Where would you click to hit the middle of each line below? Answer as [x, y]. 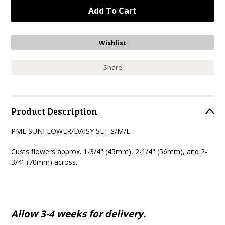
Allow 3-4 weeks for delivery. [79, 214]
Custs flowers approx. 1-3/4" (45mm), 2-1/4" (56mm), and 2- [109, 151]
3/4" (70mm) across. [44, 162]
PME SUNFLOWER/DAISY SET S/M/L [71, 131]
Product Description [54, 111]
